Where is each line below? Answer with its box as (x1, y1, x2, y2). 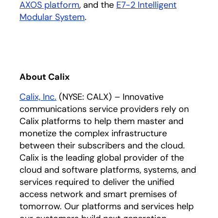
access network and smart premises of (19, 188, 177, 200)
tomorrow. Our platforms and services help (19, 200, 194, 212)
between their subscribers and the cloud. (19, 140, 185, 151)
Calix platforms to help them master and (19, 115, 183, 127)
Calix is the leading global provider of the (19, 152, 184, 163)
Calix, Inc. (19, 91, 56, 103)
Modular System (19, 11, 85, 23)
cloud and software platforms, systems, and (19, 164, 196, 176)
